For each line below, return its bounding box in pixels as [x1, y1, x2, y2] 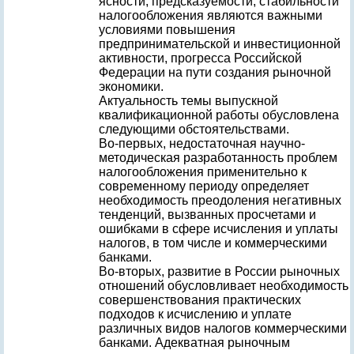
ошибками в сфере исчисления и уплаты [99, 222, 338, 235]
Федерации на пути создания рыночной [99, 66, 331, 79]
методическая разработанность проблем [99, 151, 337, 164]
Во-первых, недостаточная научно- [99, 137, 305, 150]
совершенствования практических [99, 293, 301, 307]
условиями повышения [99, 23, 235, 36]
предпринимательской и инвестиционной [99, 37, 341, 51]
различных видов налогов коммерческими [99, 322, 347, 335]
